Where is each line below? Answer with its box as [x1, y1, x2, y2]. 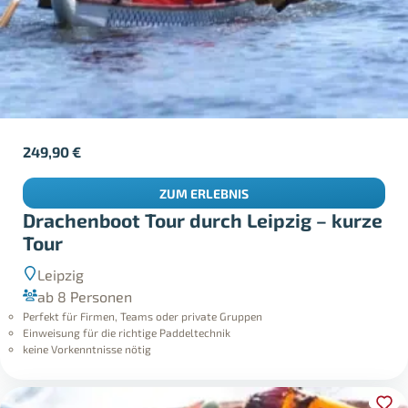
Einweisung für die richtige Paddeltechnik [23, 304, 231, 318]
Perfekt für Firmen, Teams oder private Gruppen [23, 288, 263, 301]
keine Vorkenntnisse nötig [23, 321, 152, 334]
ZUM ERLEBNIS [159, 164, 249, 180]
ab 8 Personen [37, 266, 133, 284]
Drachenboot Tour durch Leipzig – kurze [23, 188, 383, 211]
